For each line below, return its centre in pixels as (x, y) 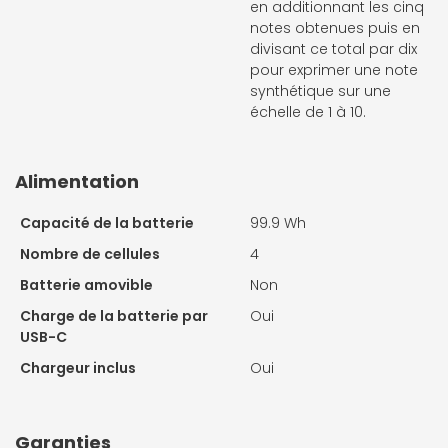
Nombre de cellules (90, 254)
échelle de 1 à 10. (308, 112)
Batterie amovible (86, 285)
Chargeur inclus (78, 368)
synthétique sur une (320, 91)
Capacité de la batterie (107, 223)
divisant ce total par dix (333, 49)
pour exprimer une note (334, 70)
